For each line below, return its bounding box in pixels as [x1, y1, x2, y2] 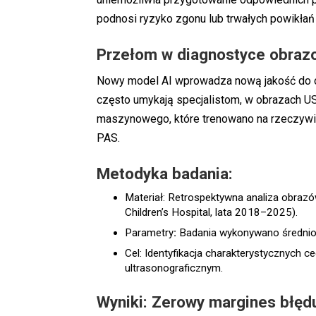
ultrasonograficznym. [125, 261, 223, 274]
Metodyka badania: [97, 164, 233, 183]
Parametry [125, 226, 174, 239]
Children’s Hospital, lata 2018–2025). [125, 206, 298, 219]
